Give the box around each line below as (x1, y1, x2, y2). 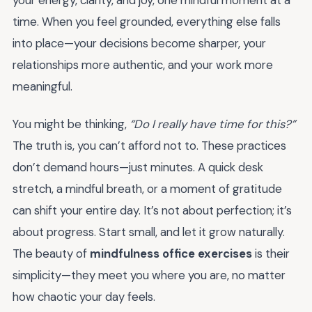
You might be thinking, (13, 116, 130, 132)
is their (252, 246, 290, 262)
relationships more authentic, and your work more (13, 56, 273, 72)
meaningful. (13, 78, 72, 94)
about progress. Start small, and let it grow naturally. (13, 224, 285, 240)
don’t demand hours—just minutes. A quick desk (13, 159, 263, 175)
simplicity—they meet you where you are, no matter (13, 267, 286, 283)
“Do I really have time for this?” (130, 116, 295, 132)
